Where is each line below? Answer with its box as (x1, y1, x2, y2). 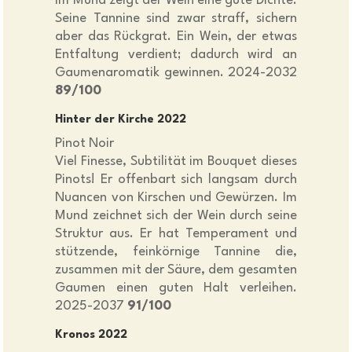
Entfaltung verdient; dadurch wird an (55, 48, 297, 62)
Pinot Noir (55, 137, 115, 151)
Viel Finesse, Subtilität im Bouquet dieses (55, 155, 297, 169)
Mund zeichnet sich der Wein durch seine (55, 209, 297, 223)
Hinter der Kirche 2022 (55, 114, 187, 126)
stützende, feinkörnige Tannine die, (55, 245, 297, 259)
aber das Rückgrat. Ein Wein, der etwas (55, 30, 297, 44)
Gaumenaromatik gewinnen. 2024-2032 (55, 66, 297, 80)
